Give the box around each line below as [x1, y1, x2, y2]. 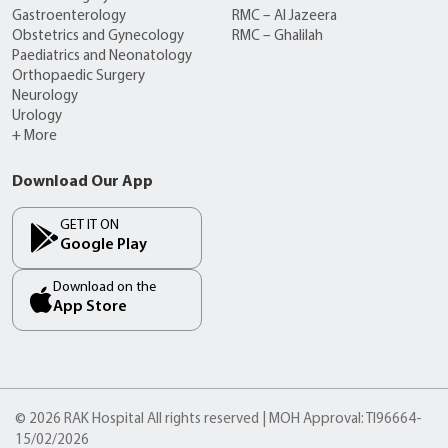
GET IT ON [60, 218, 119, 234]
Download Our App [12, 174, 153, 191]
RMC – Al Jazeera [231, 9, 337, 25]
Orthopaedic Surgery [12, 69, 145, 85]
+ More [12, 129, 57, 145]
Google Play [60, 237, 147, 254]
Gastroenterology [12, 9, 126, 25]
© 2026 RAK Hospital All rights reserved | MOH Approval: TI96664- [15, 412, 422, 428]
